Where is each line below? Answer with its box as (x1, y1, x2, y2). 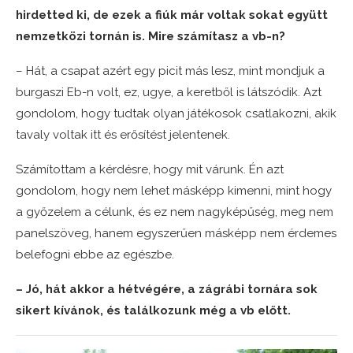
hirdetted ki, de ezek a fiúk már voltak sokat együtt (16, 7, 328, 22)
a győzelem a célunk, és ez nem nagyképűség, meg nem (16, 204, 333, 219)
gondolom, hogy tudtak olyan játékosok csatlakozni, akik (16, 106, 336, 121)
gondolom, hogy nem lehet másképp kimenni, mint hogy (16, 183, 332, 198)
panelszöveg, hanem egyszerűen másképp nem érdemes (16, 225, 336, 240)
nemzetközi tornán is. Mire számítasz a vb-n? (16, 28, 285, 43)
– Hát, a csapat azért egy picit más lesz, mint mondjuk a (16, 63, 325, 78)
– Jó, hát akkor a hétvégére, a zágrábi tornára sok (16, 281, 318, 296)
